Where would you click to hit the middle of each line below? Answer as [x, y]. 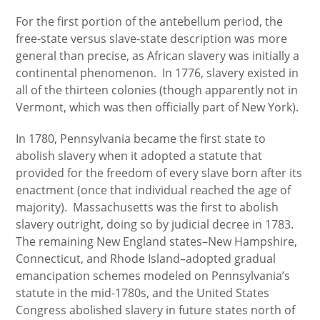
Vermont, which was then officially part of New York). [157, 107]
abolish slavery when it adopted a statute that [139, 156]
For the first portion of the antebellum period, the [150, 21]
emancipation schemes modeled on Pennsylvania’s [153, 276]
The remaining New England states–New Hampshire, [157, 241]
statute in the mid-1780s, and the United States [143, 293]
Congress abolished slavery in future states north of [156, 310]
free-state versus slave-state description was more [152, 39]
